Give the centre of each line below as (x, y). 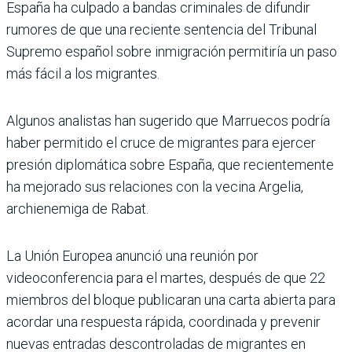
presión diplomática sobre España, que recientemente (170, 164)
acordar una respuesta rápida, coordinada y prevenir (163, 321)
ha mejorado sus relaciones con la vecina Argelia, (155, 186)
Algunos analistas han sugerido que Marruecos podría (168, 120)
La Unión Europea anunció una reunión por (132, 255)
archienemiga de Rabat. (77, 208)
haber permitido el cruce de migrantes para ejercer (161, 142)
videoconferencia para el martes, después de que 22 (166, 277)
